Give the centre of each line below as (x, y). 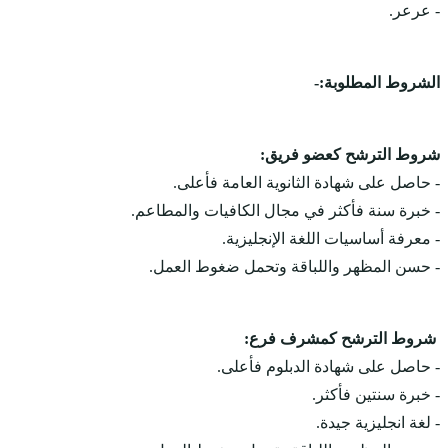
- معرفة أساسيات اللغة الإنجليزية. (331, 239)
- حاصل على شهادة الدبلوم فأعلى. (328, 367)
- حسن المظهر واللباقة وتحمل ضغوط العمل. (294, 267)
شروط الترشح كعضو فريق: (350, 155)
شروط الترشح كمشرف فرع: (342, 339)
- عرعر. (414, 11)
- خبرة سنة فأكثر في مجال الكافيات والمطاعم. (285, 211)
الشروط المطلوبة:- (377, 83)
